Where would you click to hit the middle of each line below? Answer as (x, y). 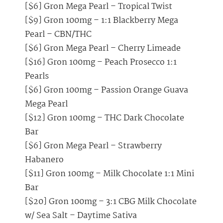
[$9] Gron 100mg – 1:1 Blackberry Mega (102, 21)
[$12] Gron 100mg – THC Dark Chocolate (105, 118)
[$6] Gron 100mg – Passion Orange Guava (107, 91)
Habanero (44, 160)
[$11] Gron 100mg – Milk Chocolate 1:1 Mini (110, 174)
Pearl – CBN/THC (58, 35)
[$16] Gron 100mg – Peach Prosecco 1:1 (101, 63)
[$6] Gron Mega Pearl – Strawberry (93, 146)
